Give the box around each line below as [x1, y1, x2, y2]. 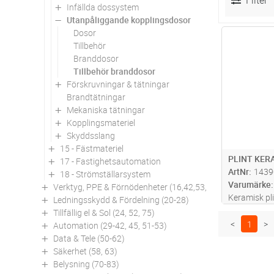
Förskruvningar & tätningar [67, 78, 169, 90]
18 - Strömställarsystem [60, 168, 150, 180]
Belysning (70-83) [53, 257, 119, 270]
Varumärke [228, 179, 272, 191]
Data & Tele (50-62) [53, 232, 125, 244]
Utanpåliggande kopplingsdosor [67, 13, 191, 26]
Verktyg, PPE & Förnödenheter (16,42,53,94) [53, 180, 220, 193]
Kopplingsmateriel [67, 116, 135, 128]
